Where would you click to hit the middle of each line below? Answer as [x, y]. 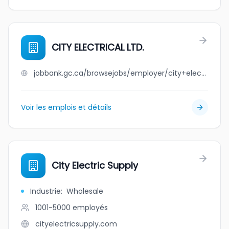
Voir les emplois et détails [66, 107]
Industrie [45, 191]
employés [90, 208]
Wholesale [85, 191]
